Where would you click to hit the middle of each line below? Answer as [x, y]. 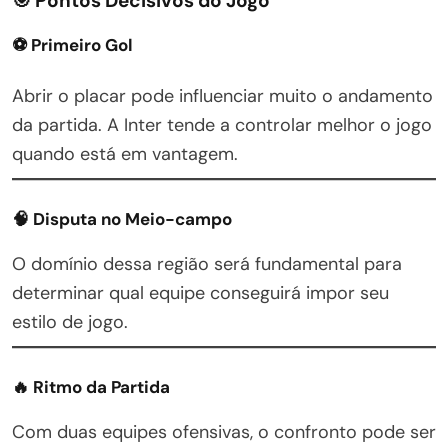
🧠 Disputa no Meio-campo [122, 218]
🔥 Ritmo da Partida [91, 386]
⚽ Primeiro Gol [72, 44]
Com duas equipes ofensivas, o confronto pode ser [224, 431]
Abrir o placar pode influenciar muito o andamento [222, 95]
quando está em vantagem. [125, 153]
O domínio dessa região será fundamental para [207, 263]
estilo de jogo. [70, 321]
